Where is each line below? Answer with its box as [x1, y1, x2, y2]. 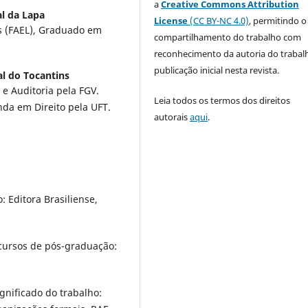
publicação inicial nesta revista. [154, 64, 282, 77]
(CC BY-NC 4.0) [190, 14, 250, 27]
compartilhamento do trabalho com [154, 31, 302, 44]
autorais [154, 111, 190, 124]
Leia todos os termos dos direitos [154, 94, 291, 107]
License [154, 14, 190, 27]
